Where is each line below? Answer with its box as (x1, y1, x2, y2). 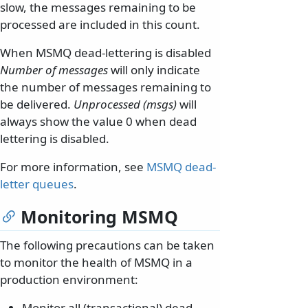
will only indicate (108, 61, 200, 78)
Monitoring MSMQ (21, 204, 178, 228)
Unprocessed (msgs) (74, 96, 177, 112)
